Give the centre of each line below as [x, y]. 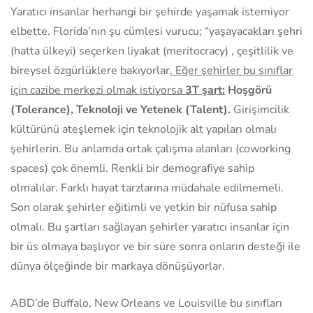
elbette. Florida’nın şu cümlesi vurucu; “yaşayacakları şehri [156, 31]
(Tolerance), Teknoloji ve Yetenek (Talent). [121, 109]
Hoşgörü [248, 90]
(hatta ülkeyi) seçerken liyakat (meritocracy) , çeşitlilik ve [152, 51]
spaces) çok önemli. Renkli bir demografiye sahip [132, 168]
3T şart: [205, 90]
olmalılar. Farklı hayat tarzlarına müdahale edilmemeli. [147, 188]
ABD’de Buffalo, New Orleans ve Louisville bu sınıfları [146, 303]
